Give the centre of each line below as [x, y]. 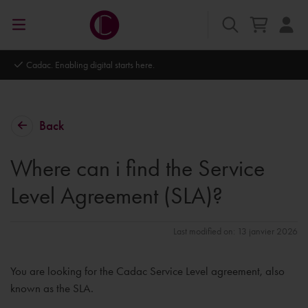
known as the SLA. [52, 288]
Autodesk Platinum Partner [114, 65]
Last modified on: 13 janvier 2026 [235, 231]
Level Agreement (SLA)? [117, 196]
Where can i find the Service [137, 168]
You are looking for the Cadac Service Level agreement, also [147, 271]
